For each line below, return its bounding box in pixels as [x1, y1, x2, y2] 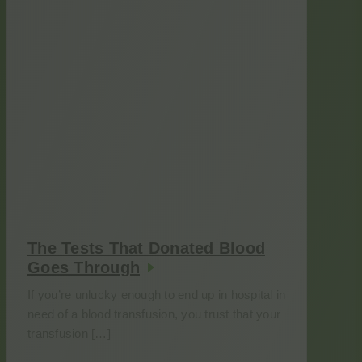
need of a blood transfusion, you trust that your [27, 307, 280, 321]
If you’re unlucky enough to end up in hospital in [27, 288, 286, 301]
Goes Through [27, 259, 140, 276]
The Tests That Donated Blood [27, 239, 265, 257]
